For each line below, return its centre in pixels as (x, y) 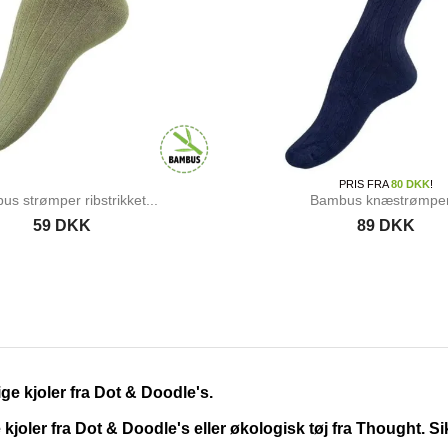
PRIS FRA (364, 183)
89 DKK (385, 225)
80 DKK (410, 183)
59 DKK (62, 225)
